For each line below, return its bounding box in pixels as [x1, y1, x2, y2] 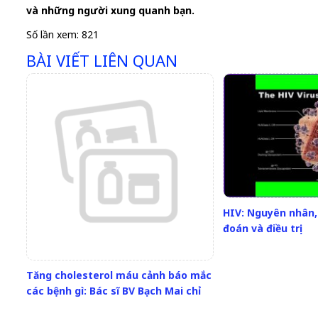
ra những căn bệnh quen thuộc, [26, 299, 185, 313]
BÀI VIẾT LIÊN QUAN [26, 50, 177, 72]
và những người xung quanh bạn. [26, 4, 194, 18]
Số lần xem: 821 [26, 28, 99, 42]
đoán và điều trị [222, 221, 300, 235]
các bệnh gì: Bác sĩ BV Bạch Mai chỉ [26, 283, 201, 297]
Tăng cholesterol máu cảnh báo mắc [26, 268, 212, 282]
